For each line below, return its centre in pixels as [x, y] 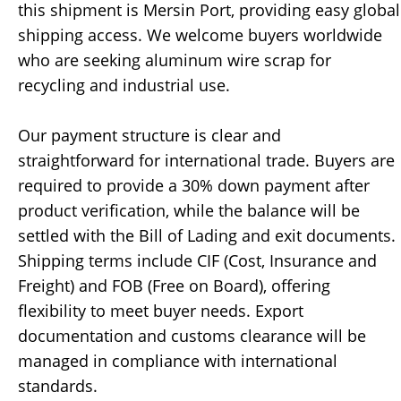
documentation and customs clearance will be [192, 336]
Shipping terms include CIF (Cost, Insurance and [197, 261]
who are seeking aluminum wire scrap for [175, 60]
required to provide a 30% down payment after [194, 186]
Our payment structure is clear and [149, 136]
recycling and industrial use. [124, 85]
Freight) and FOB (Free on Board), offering [174, 286]
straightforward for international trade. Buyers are [206, 161]
